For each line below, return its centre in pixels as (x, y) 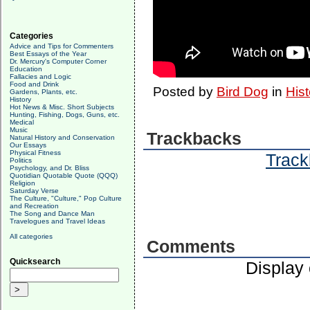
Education (26, 69)
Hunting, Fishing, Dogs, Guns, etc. (65, 115)
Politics (21, 160)
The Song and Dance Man (52, 213)
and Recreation (34, 206)
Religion (22, 183)
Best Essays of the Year (48, 54)
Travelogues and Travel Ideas (57, 221)
